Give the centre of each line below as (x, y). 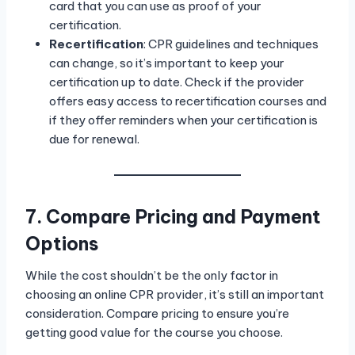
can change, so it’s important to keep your (167, 63)
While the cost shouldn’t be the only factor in (152, 276)
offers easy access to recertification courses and (188, 101)
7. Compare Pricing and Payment (173, 216)
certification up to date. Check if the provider (177, 82)
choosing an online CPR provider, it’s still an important (175, 295)
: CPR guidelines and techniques (231, 44)
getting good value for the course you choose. (154, 333)
